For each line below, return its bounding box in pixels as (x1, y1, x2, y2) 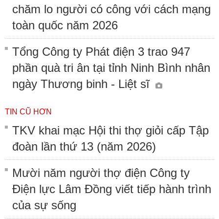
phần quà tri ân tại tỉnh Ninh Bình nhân (12, 61, 210, 74)
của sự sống (12, 198, 76, 212)
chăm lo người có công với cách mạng (12, 2, 211, 16)
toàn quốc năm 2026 (12, 18, 118, 32)
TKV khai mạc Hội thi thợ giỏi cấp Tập (12, 123, 209, 137)
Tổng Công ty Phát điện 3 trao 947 (12, 44, 190, 58)
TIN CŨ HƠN (5, 107, 52, 116)
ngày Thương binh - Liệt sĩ (12, 77, 153, 90)
